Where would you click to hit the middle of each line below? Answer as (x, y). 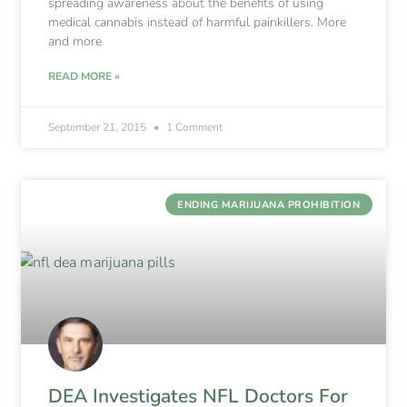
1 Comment (194, 127)
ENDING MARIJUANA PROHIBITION (269, 204)
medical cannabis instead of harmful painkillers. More (198, 22)
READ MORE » (84, 76)
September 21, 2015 (99, 127)
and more (75, 41)
